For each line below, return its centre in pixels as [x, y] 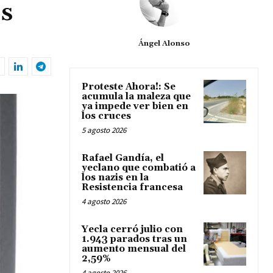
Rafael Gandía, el [123, 158]
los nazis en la [115, 178]
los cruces [106, 116]
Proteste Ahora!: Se [129, 87]
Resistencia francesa [132, 188]
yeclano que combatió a [139, 168]
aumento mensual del [134, 249]
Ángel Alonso [164, 44]
